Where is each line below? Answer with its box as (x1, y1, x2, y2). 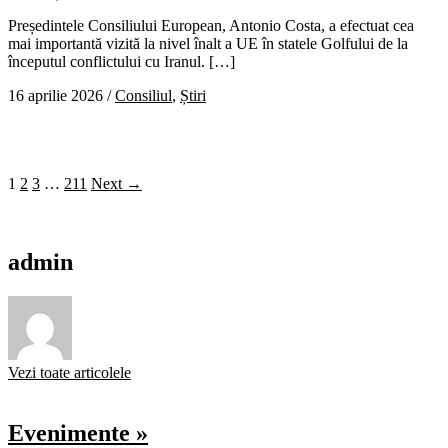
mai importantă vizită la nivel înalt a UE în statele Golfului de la (8, 35, 408, 53)
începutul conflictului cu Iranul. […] (8, 53, 235, 71)
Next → (91, 175, 142, 193)
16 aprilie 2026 (8, 87, 103, 105)
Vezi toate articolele (8, 364, 131, 382)
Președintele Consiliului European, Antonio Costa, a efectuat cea (8, 17, 414, 35)
